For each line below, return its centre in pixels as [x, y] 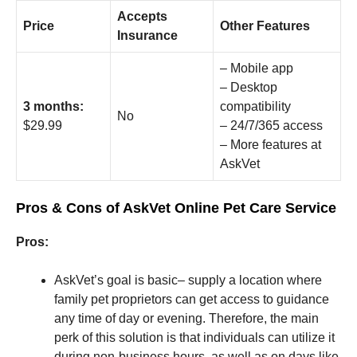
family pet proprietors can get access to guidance [192, 299]
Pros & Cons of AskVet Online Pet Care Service [176, 208]
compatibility [255, 106]
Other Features [265, 25]
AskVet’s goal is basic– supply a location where [188, 280]
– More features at [271, 144]
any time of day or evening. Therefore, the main [186, 318]
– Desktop [249, 87]
